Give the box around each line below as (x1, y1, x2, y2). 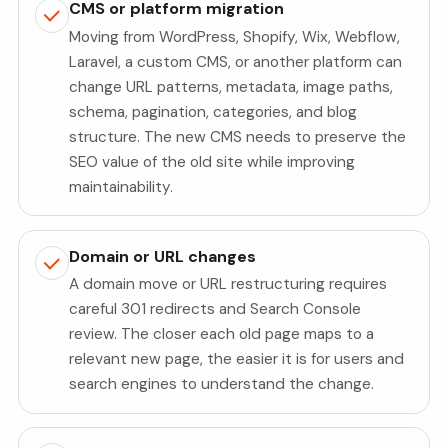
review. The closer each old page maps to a (69, 324, 375, 345)
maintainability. (69, 176, 174, 197)
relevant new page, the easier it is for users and (69, 349, 405, 370)
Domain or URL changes (69, 245, 257, 267)
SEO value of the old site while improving (69, 151, 356, 172)
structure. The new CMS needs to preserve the (69, 126, 407, 147)
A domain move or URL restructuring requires (69, 274, 388, 295)
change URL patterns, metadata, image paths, (69, 76, 394, 97)
